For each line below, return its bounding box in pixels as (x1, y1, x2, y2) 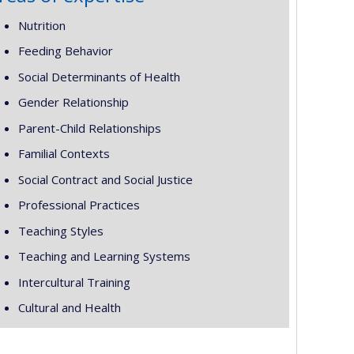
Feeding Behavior (17, 43, 113, 58)
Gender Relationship (17, 94, 129, 110)
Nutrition (17, 17, 66, 33)
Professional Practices (17, 197, 140, 213)
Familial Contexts (17, 145, 110, 161)
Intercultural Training (17, 273, 130, 290)
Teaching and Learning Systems (17, 248, 190, 264)
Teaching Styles (17, 222, 104, 239)
